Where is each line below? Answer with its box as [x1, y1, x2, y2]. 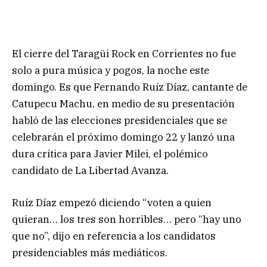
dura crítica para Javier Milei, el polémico [12, 147, 208, 160]
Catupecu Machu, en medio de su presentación [12, 97, 235, 110]
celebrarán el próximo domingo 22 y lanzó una [12, 130, 235, 144]
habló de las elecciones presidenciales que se [12, 113, 227, 127]
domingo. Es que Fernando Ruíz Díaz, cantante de [12, 80, 247, 94]
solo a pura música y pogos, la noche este [12, 63, 209, 77]
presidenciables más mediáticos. [12, 246, 172, 259]
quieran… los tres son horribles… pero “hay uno [12, 212, 241, 226]
